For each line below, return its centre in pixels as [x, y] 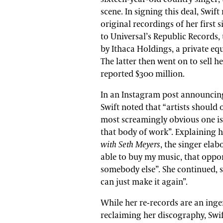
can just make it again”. [145, 182]
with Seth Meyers [130, 145]
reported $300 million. [144, 74]
